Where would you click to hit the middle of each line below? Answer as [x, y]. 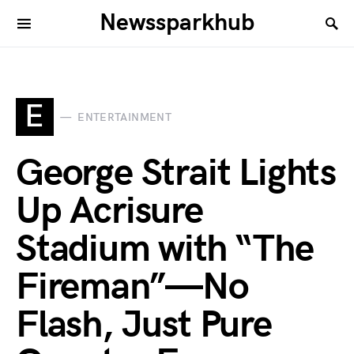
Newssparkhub [177, 23]
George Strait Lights [176, 173]
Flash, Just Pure [144, 325]
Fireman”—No [132, 287]
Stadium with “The [165, 249]
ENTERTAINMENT [124, 117]
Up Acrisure [109, 211]
